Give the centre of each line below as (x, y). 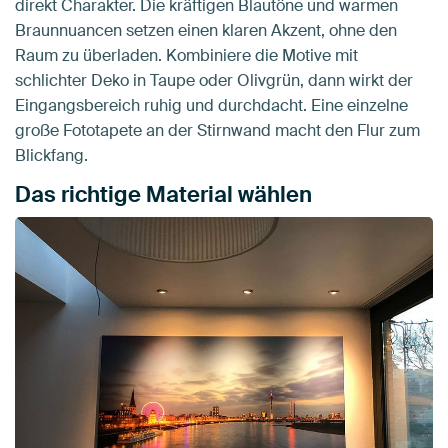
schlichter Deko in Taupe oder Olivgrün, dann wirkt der (214, 80)
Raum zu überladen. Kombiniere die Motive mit (186, 55)
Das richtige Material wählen (163, 194)
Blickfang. (51, 155)
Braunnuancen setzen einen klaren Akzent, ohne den (206, 30)
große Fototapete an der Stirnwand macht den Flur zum (217, 130)
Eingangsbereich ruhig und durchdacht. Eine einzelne (211, 105)
